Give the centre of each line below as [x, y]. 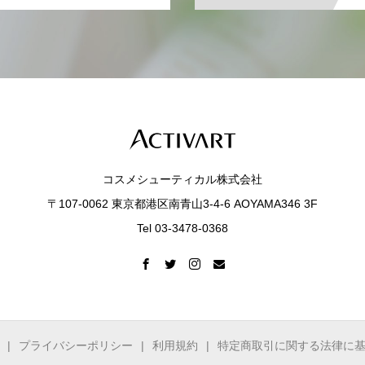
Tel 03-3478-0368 [182, 229]
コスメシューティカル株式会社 [182, 180]
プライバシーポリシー [76, 345]
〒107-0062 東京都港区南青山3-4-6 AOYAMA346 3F [182, 204]
